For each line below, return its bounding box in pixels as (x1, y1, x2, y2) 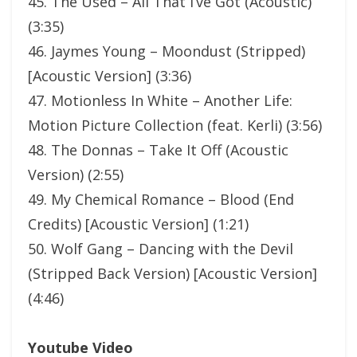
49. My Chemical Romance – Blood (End (28, 190, 294, 209)
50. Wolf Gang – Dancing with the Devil (28, 239, 293, 258)
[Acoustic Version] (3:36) (28, 66, 191, 85)
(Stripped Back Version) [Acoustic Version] (28, 264, 317, 283)
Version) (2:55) (28, 165, 124, 184)
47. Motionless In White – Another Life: (28, 91, 292, 110)
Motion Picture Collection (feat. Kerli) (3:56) (28, 116, 322, 135)
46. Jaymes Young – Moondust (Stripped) (28, 41, 305, 61)
